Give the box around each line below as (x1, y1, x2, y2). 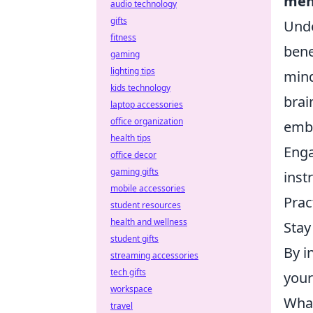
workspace (110, 283, 152, 295)
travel (110, 300, 133, 312)
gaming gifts (110, 166, 159, 177)
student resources (110, 199, 181, 211)
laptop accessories (110, 99, 183, 110)
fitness (110, 31, 136, 43)
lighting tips (110, 65, 155, 77)
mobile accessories (110, 182, 185, 194)
